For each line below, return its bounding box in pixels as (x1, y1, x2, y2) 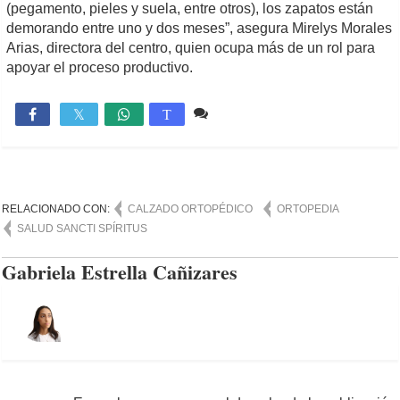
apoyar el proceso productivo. (6, 59, 194, 75)
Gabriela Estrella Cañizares (2, 256, 238, 287)
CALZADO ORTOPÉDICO (128, 202, 254, 215)
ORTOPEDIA (277, 202, 340, 215)
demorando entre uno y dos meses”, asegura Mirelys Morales (6, 20, 393, 36)
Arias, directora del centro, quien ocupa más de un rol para (6, 39, 376, 55)
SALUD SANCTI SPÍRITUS (17, 221, 148, 235)
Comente (212, 104, 271, 121)
